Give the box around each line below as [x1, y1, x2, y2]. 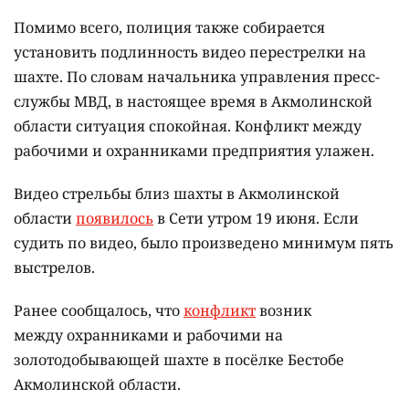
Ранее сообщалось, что [14, 300, 184, 321]
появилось [76, 208, 153, 229]
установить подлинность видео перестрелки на [14, 42, 366, 63]
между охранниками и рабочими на [14, 325, 283, 346]
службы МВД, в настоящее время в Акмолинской [14, 91, 372, 112]
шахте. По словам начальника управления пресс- [14, 67, 380, 88]
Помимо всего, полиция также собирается [14, 17, 325, 38]
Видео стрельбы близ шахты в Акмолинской [14, 184, 340, 204]
